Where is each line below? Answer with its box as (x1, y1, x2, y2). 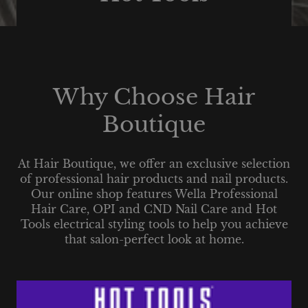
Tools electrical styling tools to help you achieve (20, 217, 288, 232)
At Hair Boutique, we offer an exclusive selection (18, 157, 290, 171)
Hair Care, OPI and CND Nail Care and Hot (31, 202, 277, 217)
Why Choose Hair (53, 83, 255, 111)
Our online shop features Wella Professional (30, 187, 278, 201)
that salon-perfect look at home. (64, 232, 244, 247)
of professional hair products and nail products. (20, 172, 288, 186)
